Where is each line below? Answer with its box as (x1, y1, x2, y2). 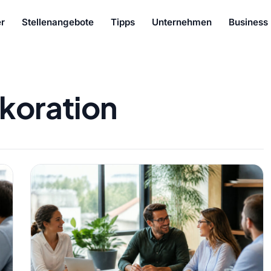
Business (229, 16, 269, 28)
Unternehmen (152, 16, 212, 28)
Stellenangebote (22, 16, 94, 28)
